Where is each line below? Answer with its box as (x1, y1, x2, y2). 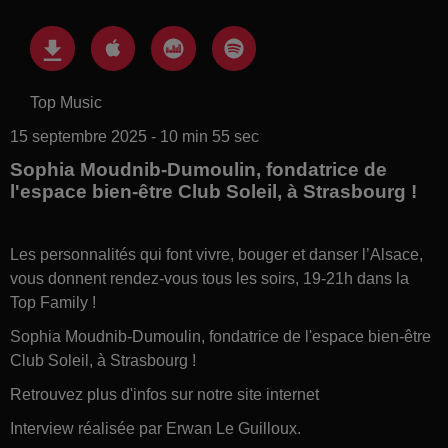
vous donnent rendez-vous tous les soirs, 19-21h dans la (10, 269, 409, 287)
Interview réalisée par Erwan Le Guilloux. (10, 419, 301, 437)
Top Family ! (10, 293, 96, 311)
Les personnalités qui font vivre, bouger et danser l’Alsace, (10, 245, 423, 263)
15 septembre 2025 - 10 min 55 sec (10, 127, 259, 145)
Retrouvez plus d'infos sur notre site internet (10, 385, 319, 403)
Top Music (30, 93, 102, 111)
